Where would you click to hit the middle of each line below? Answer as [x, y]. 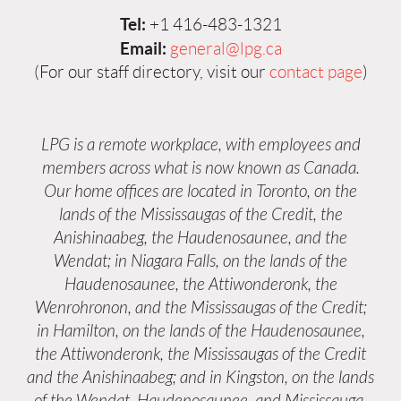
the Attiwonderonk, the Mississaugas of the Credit [200, 354]
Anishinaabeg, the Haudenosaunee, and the [200, 238]
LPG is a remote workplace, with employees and [200, 145]
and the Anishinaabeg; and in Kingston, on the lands [200, 377]
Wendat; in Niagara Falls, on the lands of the [200, 261]
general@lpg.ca [226, 48]
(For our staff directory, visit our [151, 72]
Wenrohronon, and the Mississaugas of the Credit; [200, 307]
